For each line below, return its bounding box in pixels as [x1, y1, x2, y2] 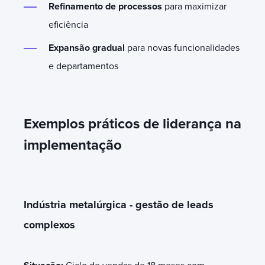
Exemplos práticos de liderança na [24, 115, 241, 132]
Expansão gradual [49, 41, 125, 54]
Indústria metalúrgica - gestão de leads [24, 198, 214, 211]
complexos [24, 218, 75, 231]
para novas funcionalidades [125, 41, 240, 54]
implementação [24, 136, 122, 154]
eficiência [49, 18, 88, 31]
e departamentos [49, 60, 118, 72]
